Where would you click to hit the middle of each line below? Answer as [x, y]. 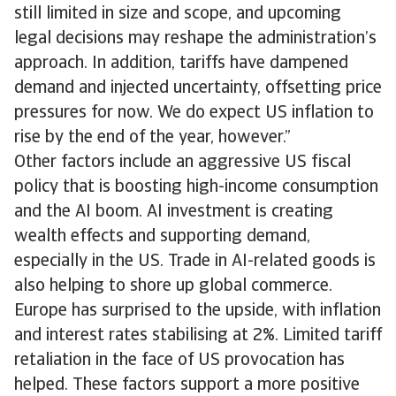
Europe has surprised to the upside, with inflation [198, 311]
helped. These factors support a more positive [187, 385]
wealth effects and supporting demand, [162, 237]
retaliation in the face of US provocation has [179, 361]
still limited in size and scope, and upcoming [178, 14]
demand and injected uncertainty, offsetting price [198, 88]
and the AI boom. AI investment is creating [174, 212]
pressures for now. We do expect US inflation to [194, 113]
